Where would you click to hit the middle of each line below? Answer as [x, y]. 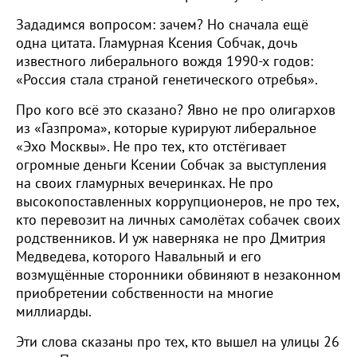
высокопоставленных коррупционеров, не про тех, [177, 202]
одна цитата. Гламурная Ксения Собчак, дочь [156, 43]
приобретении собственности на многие [145, 294]
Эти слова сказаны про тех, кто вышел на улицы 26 [178, 342]
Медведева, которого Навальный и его [139, 257]
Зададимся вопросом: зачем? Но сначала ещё [162, 25]
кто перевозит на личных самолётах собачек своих [178, 220]
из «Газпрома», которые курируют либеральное [166, 129]
